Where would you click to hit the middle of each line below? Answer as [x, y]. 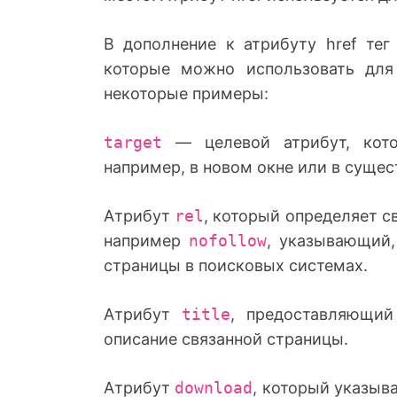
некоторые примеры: [186, 93]
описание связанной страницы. [226, 339]
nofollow [228, 240]
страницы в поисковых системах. [236, 265]
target [133, 142]
